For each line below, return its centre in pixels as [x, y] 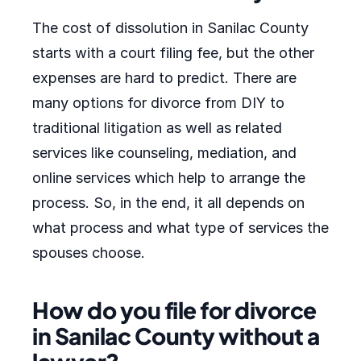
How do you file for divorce [174, 310]
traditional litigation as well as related [157, 128]
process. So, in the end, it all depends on [168, 203]
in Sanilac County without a [176, 336]
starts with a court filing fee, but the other [173, 53]
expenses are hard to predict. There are [164, 78]
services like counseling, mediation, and [164, 153]
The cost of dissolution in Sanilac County [170, 28]
